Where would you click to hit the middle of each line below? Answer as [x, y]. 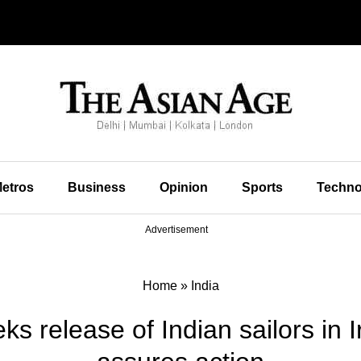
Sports [262, 187]
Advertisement [176, 230]
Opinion [183, 187]
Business [96, 187]
